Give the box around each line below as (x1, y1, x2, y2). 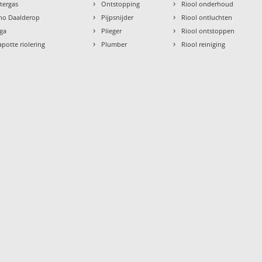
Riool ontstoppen (181, 26, 235, 36)
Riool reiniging (181, 40, 226, 49)
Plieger (101, 26, 122, 36)
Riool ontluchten (181, 13, 233, 22)
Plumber (101, 40, 127, 49)
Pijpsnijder (101, 13, 134, 22)
